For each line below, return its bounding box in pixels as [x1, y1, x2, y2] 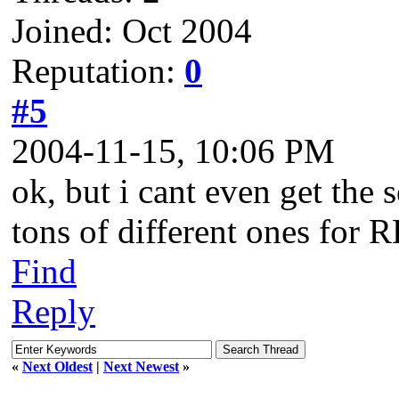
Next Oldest [22, 358, 93, 374]
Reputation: [12, 51, 184, 90]
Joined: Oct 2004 [12, 11, 252, 50]
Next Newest [103, 358, 179, 374]
